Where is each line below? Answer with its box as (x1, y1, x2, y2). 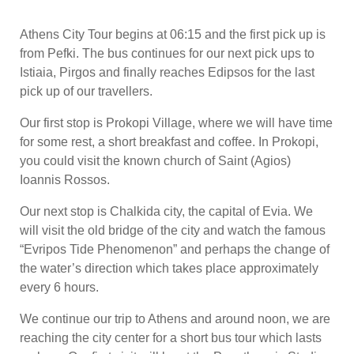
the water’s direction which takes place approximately (20, 261, 318, 275)
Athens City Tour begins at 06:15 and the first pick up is (20, 27, 326, 41)
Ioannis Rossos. (20, 172, 110, 186)
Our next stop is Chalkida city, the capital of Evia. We (20, 204, 313, 218)
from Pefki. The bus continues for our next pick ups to (20, 46, 314, 60)
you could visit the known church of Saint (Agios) (20, 153, 291, 168)
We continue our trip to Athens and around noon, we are (20, 311, 330, 326)
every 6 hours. (20, 280, 99, 294)
